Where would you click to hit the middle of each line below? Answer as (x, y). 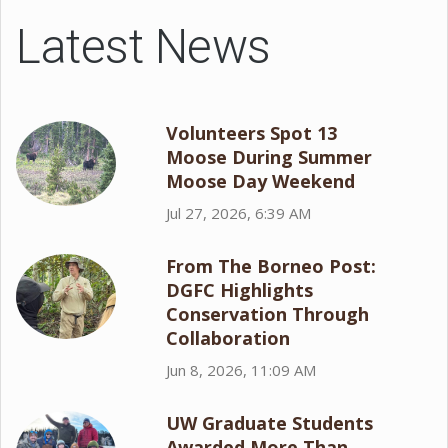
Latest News (143, 46)
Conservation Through (267, 314)
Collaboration (228, 338)
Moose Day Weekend (260, 181)
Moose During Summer (269, 157)
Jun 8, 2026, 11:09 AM (241, 370)
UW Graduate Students (269, 423)
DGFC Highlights (239, 290)
